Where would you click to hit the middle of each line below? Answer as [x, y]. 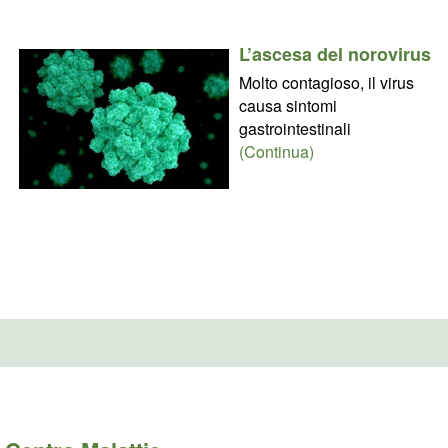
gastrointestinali [294, 128]
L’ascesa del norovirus [334, 53]
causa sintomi [287, 105]
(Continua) [276, 151]
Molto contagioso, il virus [326, 82]
